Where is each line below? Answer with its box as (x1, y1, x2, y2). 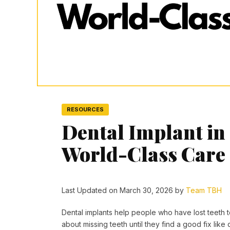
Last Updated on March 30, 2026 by (62, 186, 186, 195)
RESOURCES (67, 106, 104, 113)
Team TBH (186, 186, 222, 195)
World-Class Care (62, 141, 225, 167)
